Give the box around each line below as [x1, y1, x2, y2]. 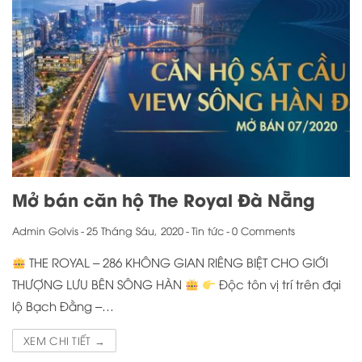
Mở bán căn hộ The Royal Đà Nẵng [12, 187, 315, 213]
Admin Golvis [12, 223, 78, 238]
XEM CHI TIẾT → [23, 333, 106, 348]
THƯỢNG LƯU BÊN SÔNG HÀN [12, 276, 185, 293]
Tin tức [192, 223, 224, 238]
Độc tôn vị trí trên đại [216, 276, 342, 293]
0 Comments [232, 223, 295, 238]
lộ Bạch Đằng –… [12, 297, 114, 314]
